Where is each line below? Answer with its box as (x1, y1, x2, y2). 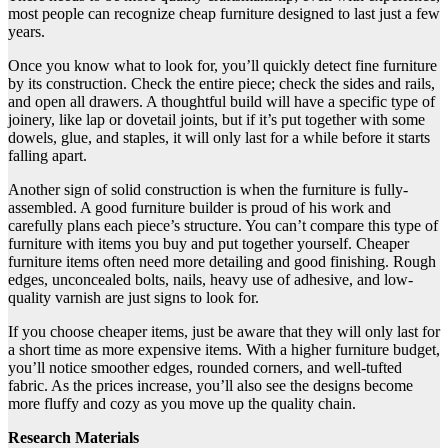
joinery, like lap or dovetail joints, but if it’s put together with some (8, 111, 425, 129)
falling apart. (8, 147, 87, 165)
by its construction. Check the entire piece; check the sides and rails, (8, 75, 435, 93)
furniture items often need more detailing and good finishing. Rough (8, 253, 436, 271)
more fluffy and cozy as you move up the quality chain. (8, 395, 356, 413)
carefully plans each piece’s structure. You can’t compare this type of (8, 217, 438, 235)
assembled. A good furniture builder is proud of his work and (8, 199, 391, 217)
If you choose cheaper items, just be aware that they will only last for (8, 323, 440, 341)
